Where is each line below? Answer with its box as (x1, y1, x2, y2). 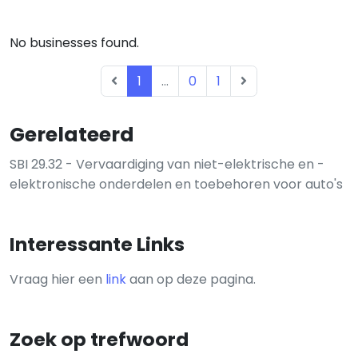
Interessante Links (10, 231, 185, 257)
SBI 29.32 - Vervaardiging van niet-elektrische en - (10, 155, 324, 173)
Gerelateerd (10, 121, 134, 149)
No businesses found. (10, 34, 139, 52)
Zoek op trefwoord (10, 326, 189, 352)
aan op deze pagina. (126, 270, 256, 288)
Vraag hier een (10, 270, 105, 288)
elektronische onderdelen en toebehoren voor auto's (10, 175, 343, 193)
